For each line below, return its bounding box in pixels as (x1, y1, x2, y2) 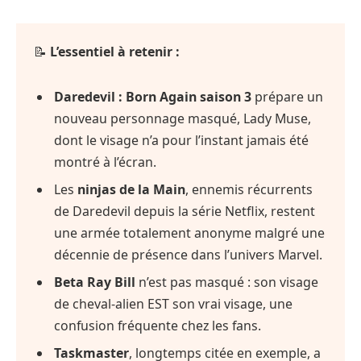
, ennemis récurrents (185, 180, 313, 198)
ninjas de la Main (77, 180, 186, 198)
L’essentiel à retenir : (50, 43, 180, 60)
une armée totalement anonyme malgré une (54, 223, 326, 242)
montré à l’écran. (54, 152, 157, 171)
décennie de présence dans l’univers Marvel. (54, 245, 323, 263)
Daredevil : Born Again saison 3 (54, 87, 252, 106)
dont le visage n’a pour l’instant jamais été (54, 131, 309, 149)
